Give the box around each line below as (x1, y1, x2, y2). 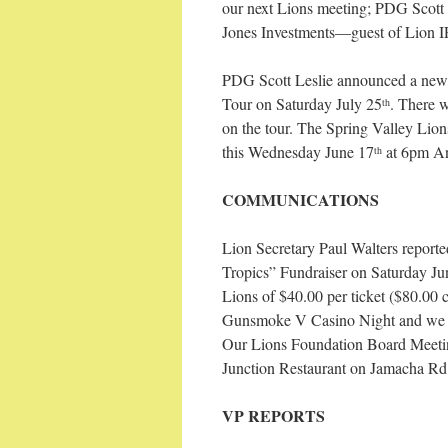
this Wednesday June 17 (222, 141, 374, 162)
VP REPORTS (222, 404, 325, 427)
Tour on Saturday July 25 (222, 93, 382, 114)
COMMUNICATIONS (222, 188, 379, 211)
